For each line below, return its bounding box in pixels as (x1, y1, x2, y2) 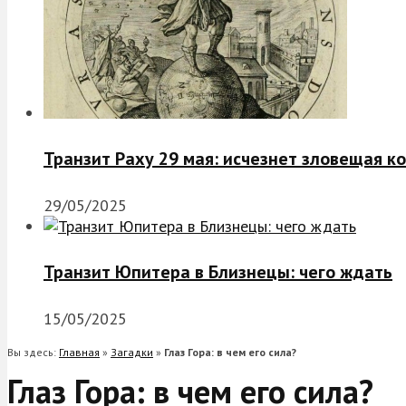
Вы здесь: (7, 344, 59, 359)
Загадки (111, 344, 153, 359)
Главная (59, 344, 100, 359)
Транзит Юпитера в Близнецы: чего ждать (43, 260, 392, 285)
